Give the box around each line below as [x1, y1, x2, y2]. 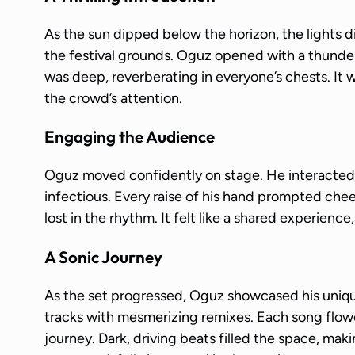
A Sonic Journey [44, 246, 162, 268]
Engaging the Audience [44, 126, 215, 147]
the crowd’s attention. [44, 89, 182, 107]
